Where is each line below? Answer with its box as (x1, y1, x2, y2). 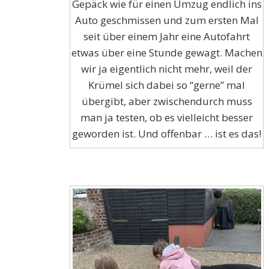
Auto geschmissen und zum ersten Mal (74, 13, 259, 28)
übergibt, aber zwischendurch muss (81, 94, 252, 109)
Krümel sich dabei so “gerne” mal (88, 78, 246, 92)
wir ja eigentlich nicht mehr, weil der (81, 62, 253, 76)
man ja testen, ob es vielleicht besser (80, 110, 253, 125)
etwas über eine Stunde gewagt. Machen (71, 46, 262, 60)
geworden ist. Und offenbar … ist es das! (72, 127, 262, 141)
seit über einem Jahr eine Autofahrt (83, 29, 250, 44)
